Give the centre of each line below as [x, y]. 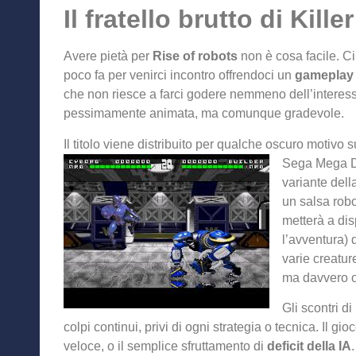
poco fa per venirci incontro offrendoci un [179, 75]
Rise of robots [195, 56]
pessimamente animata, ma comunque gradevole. [204, 114]
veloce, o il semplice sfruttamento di [164, 346]
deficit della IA [308, 346]
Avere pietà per [108, 56]
